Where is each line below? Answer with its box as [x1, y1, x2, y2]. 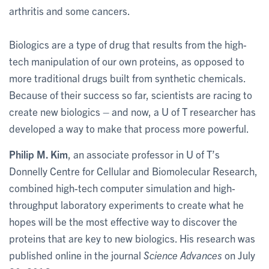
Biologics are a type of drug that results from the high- [9, 38, 247, 50]
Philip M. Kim [9, 148, 68, 160]
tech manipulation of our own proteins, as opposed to [9, 55, 244, 67]
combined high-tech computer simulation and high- [9, 181, 235, 194]
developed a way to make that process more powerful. [9, 122, 249, 134]
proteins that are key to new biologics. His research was [9, 232, 255, 244]
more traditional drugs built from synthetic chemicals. [9, 71, 246, 84]
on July [222, 249, 255, 261]
